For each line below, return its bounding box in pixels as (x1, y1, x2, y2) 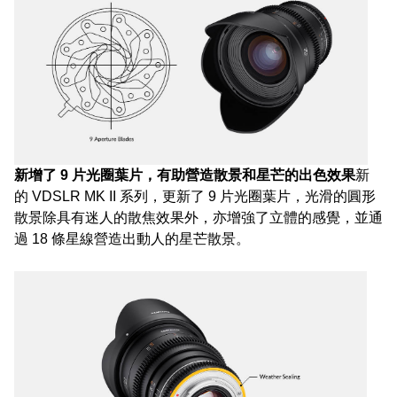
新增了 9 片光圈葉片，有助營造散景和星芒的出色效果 (14, 167, 355, 183)
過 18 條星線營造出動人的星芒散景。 (14, 230, 250, 246)
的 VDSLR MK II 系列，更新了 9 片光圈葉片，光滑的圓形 (14, 188, 376, 204)
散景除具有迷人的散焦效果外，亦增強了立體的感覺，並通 (14, 209, 383, 225)
